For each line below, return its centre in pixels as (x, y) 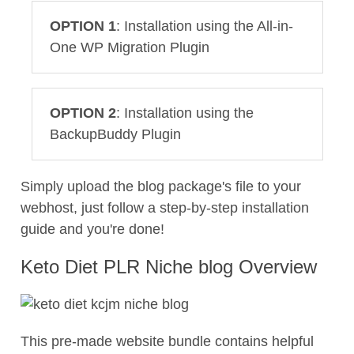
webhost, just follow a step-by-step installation (165, 207)
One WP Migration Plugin (130, 47)
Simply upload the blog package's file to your (161, 186)
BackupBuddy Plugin (115, 134)
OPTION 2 (83, 113)
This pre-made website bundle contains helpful (167, 341)
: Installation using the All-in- (205, 26)
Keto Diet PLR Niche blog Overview (169, 266)
